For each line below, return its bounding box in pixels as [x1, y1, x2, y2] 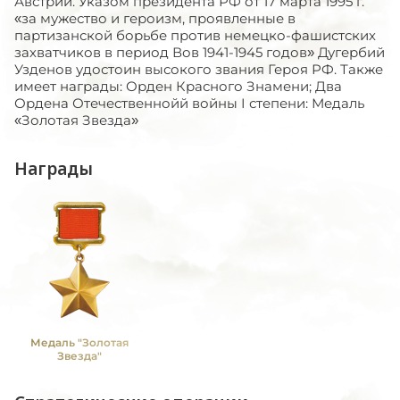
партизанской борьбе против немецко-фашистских [14, 26, 376, 44]
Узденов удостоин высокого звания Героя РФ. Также [14, 60, 383, 78]
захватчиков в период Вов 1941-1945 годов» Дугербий [14, 43, 385, 61]
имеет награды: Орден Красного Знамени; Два [14, 77, 342, 95]
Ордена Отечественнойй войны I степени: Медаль [14, 94, 364, 112]
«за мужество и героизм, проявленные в [14, 9, 296, 27]
